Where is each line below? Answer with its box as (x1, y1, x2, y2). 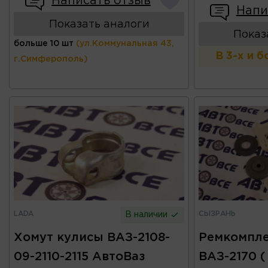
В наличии (125, 211, 170, 219)
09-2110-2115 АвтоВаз (14, 251, 145, 263)
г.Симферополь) (14, 56, 88, 63)
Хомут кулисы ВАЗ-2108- (14, 232, 170, 243)
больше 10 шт (14, 40, 74, 48)
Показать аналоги (48, 20, 150, 30)
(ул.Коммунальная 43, (76, 40, 174, 48)
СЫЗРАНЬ (198, 211, 236, 218)
